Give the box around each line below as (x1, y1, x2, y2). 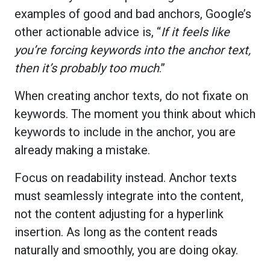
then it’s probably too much (14, 60, 159, 75)
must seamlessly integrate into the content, (14, 188, 243, 203)
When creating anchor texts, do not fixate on (14, 88, 248, 103)
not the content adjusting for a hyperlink (14, 206, 224, 221)
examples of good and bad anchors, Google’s (14, 6, 251, 21)
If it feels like (161, 24, 230, 39)
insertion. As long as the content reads (14, 224, 218, 239)
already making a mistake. (14, 142, 150, 157)
